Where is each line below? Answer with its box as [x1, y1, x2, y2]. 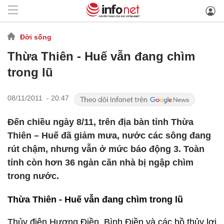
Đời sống [20, 32, 51, 41]
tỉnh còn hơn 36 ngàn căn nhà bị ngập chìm [7, 157, 193, 167]
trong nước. [7, 171, 59, 181]
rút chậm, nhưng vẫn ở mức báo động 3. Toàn [7, 144, 204, 154]
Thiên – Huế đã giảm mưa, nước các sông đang [7, 130, 211, 140]
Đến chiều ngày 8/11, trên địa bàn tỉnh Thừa [7, 117, 193, 127]
